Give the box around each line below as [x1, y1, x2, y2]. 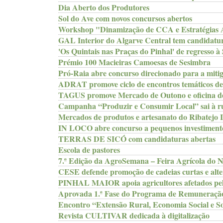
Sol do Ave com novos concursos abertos [58, 12, 192, 24]
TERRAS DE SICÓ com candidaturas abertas [58, 133, 216, 144]
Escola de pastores [58, 144, 120, 155]
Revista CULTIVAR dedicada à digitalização [58, 210, 210, 221]
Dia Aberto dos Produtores [58, 1, 149, 13]
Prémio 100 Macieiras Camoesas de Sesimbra [58, 56, 211, 68]
